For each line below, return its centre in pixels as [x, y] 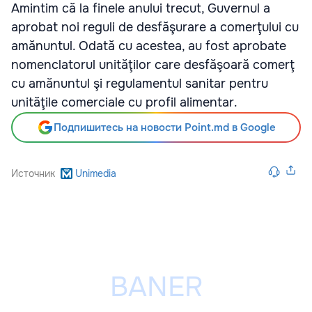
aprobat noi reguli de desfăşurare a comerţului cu [155, 27]
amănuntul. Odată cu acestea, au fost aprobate [149, 46]
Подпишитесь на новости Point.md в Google [164, 127]
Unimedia [95, 173]
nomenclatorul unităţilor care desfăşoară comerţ [153, 65]
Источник [33, 173]
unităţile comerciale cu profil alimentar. [124, 102]
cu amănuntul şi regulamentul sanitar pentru [140, 84]
